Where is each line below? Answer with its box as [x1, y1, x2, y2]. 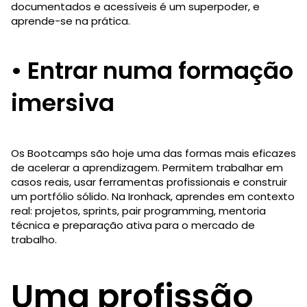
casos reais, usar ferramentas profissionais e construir [11, 174, 287, 189]
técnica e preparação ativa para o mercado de [11, 217, 255, 232]
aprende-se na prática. [11, 13, 130, 28]
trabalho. [11, 232, 57, 247]
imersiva [11, 86, 114, 119]
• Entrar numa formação [11, 53, 293, 87]
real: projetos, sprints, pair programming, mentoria [11, 203, 266, 218]
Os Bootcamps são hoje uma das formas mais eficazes [11, 145, 296, 160]
